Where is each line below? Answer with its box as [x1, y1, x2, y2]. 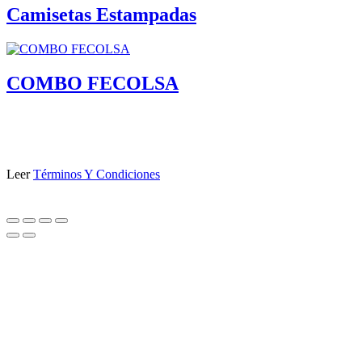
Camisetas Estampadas [6, 4, 196, 26]
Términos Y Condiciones [33, 166, 160, 181]
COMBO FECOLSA [6, 73, 179, 94]
